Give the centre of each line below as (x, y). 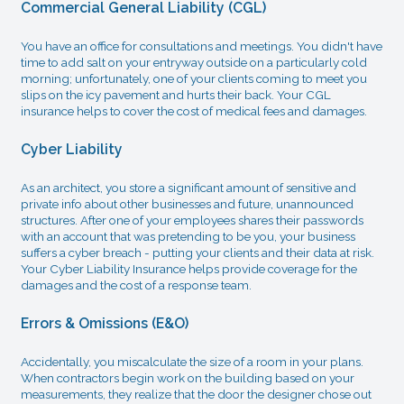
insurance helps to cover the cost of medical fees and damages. (193, 111)
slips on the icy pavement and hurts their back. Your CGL (175, 95)
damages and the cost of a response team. (136, 285)
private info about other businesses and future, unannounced (187, 204)
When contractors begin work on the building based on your (187, 378)
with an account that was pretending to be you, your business (188, 236)
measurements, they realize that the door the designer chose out (196, 394)
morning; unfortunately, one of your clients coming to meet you (193, 78)
